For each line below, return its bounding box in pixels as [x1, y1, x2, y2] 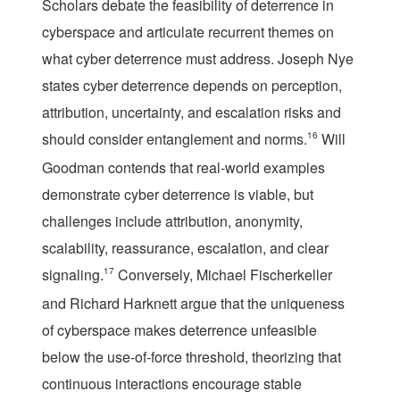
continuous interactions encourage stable [42, 372, 302, 394]
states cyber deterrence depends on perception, [42, 74, 342, 96]
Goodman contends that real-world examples [42, 156, 325, 178]
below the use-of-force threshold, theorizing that [42, 346, 341, 367]
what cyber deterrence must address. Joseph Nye [42, 47, 354, 69]
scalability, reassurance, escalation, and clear [42, 237, 329, 258]
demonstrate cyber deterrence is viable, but [42, 183, 313, 204]
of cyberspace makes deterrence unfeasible [42, 319, 317, 340]
